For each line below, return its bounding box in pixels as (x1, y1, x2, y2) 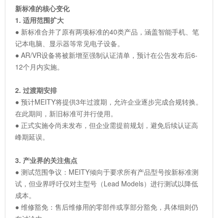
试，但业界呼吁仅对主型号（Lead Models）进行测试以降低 (15, 178, 198, 188)
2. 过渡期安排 (15, 85, 57, 95)
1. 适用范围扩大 (15, 15, 64, 25)
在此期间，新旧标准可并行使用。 (15, 108, 117, 118)
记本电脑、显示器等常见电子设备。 (15, 38, 124, 48)
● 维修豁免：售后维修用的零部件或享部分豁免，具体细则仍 (15, 201, 198, 212)
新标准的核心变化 (15, 3, 70, 13)
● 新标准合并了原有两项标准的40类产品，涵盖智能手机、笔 (15, 26, 199, 36)
